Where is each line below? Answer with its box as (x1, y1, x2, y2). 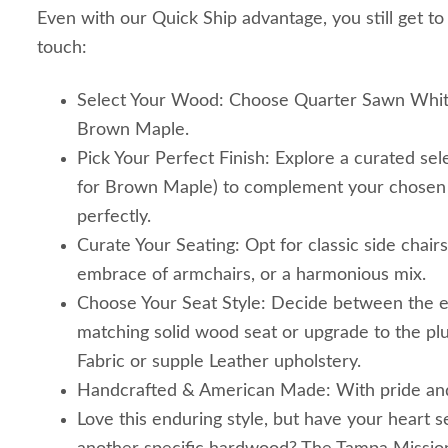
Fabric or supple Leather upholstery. (77, 353, 361, 371)
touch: (37, 39, 87, 57)
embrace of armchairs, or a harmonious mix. (77, 266, 426, 284)
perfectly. (77, 208, 151, 226)
